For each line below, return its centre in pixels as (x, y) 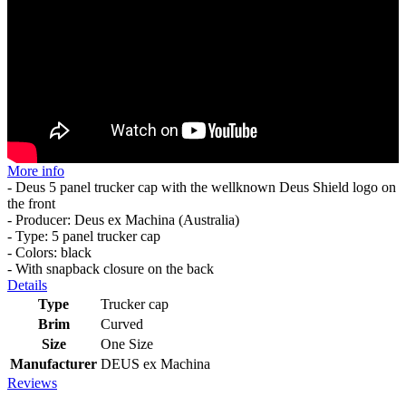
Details (27, 285)
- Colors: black (49, 253)
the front (31, 204)
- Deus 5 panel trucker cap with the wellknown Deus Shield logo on (202, 188)
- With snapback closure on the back (111, 269)
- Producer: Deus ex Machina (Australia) (123, 220)
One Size (127, 344)
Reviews (32, 383)
